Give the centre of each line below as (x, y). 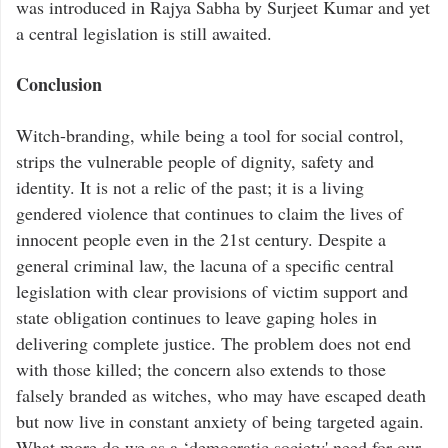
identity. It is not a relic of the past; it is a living (190, 186)
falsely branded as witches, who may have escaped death (221, 394)
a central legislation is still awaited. (147, 32)
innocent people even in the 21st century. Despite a (201, 238)
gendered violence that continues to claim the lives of (209, 212)
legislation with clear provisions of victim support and (212, 290)
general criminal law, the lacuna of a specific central (205, 264)
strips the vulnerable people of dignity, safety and (195, 160)
